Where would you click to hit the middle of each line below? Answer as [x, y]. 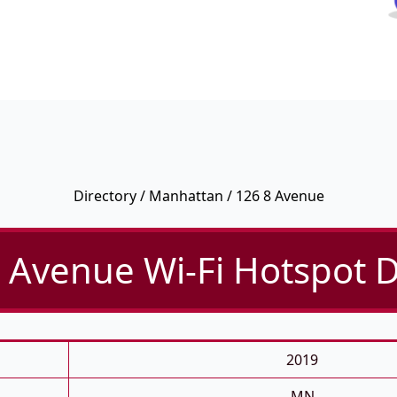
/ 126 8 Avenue [273, 196]
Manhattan [186, 196]
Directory [105, 196]
